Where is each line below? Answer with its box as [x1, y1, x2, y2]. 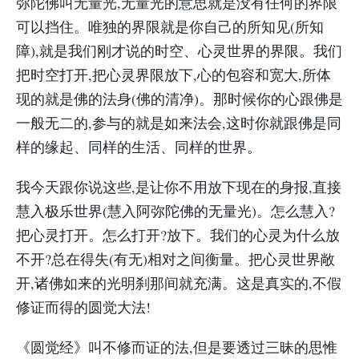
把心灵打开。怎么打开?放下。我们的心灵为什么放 [16, 225, 340, 244]
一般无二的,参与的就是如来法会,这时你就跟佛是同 [16, 113, 341, 132]
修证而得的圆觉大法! [16, 297, 151, 317]
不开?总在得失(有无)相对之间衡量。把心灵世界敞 [16, 249, 335, 268]
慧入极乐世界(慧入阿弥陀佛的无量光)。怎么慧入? [16, 201, 335, 220]
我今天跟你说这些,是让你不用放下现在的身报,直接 [16, 177, 341, 196]
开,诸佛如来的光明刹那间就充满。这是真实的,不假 [16, 273, 341, 292]
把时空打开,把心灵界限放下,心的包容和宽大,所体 [16, 65, 331, 84]
